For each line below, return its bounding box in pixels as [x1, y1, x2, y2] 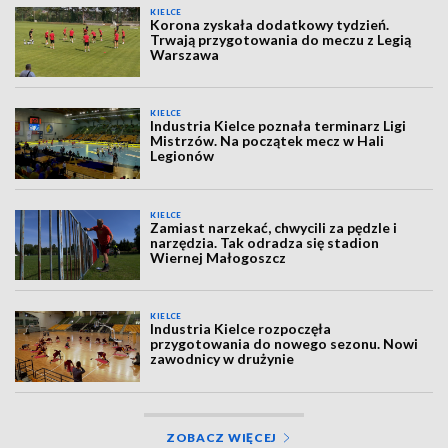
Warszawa [150, 46, 220, 63]
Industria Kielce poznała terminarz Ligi [150, 117, 407, 135]
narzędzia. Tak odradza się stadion [150, 233, 380, 251]
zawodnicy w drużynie [150, 350, 295, 368]
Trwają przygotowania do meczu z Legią [150, 31, 412, 48]
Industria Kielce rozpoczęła [150, 320, 332, 338]
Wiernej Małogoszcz [150, 248, 287, 266]
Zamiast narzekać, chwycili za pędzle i [150, 218, 398, 236]
